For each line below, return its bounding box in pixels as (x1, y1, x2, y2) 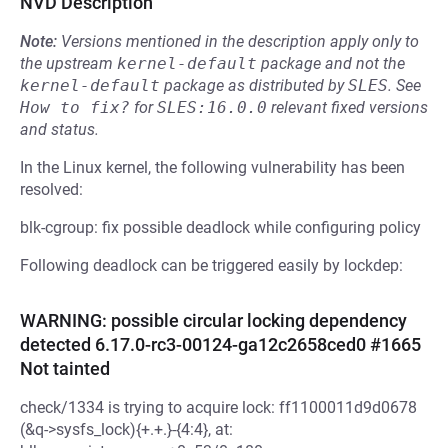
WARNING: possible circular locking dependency (20, 310, 407, 331)
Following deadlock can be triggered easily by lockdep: (20, 256, 403, 275)
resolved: (20, 180, 83, 199)
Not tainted (20, 358, 110, 379)
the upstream (20, 54, 117, 73)
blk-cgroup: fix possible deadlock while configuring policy (20, 218, 421, 237)
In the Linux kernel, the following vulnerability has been (20, 158, 405, 177)
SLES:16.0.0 (157, 98, 267, 117)
